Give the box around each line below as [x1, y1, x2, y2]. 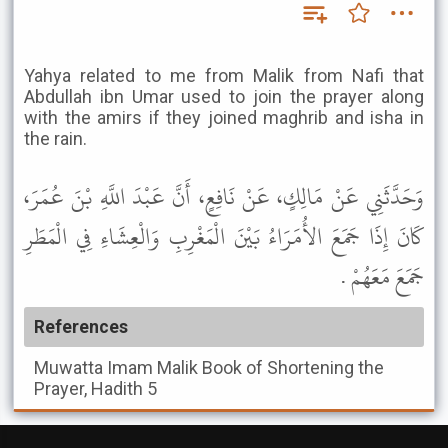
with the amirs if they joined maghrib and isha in [24, 107, 424, 128]
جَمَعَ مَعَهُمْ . [341, 255, 424, 299]
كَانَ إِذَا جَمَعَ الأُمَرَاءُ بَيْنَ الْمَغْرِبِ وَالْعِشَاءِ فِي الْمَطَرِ [24, 215, 424, 259]
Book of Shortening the [202, 357, 384, 378]
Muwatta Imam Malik [34, 357, 198, 378]
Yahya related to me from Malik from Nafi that [24, 65, 424, 86]
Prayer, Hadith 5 [34, 378, 157, 399]
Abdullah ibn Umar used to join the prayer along [24, 86, 424, 107]
